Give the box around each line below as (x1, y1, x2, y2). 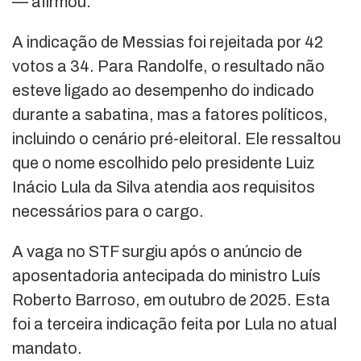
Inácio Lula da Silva (12, 178, 151, 197)
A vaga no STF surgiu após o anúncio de (12, 243, 302, 261)
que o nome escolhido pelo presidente (12, 154, 285, 172)
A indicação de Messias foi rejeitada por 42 (12, 33, 323, 52)
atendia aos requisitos (151, 178, 315, 197)
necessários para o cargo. (12, 202, 204, 221)
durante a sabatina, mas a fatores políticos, (12, 106, 328, 124)
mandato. (12, 339, 82, 358)
